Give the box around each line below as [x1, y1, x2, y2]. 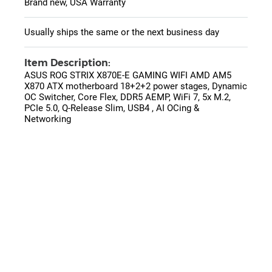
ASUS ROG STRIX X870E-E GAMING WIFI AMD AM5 [24, 70, 231, 81]
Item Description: [24, 57, 110, 69]
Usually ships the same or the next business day [24, 27, 219, 38]
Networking [24, 114, 71, 125]
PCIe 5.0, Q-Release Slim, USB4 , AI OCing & [24, 103, 199, 114]
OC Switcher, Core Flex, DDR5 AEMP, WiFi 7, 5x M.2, [24, 92, 231, 103]
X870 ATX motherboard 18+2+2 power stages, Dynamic [24, 81, 247, 92]
